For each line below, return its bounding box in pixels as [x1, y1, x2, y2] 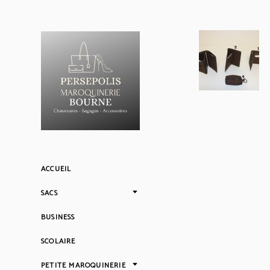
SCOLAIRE [41, 236, 76, 247]
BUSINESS [41, 212, 75, 223]
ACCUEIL [41, 163, 72, 175]
